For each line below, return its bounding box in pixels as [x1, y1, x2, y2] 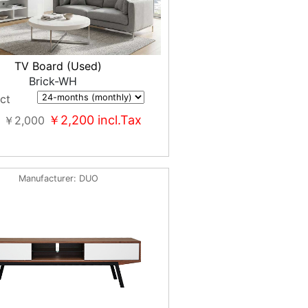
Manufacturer [18, 173, 74, 184]
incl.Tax [93, 113, 142, 128]
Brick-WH [28, 74, 77, 89]
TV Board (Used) [14, 59, 102, 74]
